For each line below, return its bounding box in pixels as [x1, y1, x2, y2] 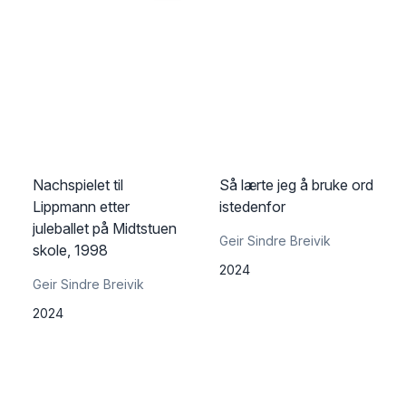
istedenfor [219, 198, 285, 216]
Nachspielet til [33, 176, 123, 194]
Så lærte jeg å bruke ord [219, 176, 373, 194]
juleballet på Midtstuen [33, 219, 177, 237]
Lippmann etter [33, 198, 130, 216]
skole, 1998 [33, 241, 108, 259]
